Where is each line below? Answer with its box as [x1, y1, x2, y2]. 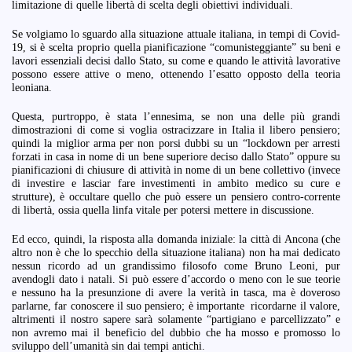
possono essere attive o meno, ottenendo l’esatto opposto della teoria [12, 68, 340, 80]
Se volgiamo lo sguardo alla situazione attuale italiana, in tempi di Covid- [12, 27, 340, 40]
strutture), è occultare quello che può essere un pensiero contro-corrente [12, 190, 340, 203]
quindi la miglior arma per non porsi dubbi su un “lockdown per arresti [12, 137, 340, 149]
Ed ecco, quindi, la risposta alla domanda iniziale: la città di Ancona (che [12, 233, 340, 245]
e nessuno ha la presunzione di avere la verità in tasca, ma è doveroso [12, 286, 340, 299]
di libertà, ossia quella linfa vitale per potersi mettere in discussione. [12, 203, 314, 216]
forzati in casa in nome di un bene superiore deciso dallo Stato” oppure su [12, 150, 340, 163]
